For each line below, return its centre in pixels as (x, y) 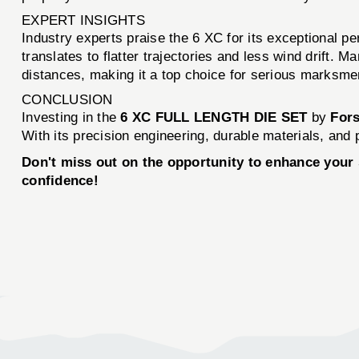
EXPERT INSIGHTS (83, 20)
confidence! (60, 180)
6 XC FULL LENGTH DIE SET (214, 117)
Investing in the (71, 117)
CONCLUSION (67, 99)
